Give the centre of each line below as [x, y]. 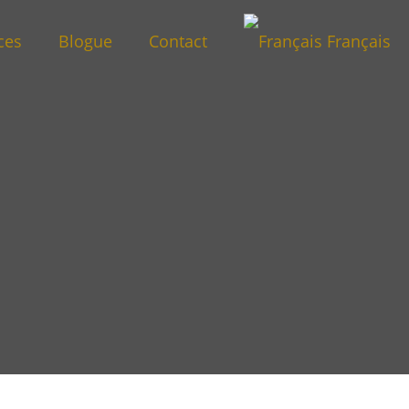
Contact [178, 41]
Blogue [85, 41]
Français [357, 41]
